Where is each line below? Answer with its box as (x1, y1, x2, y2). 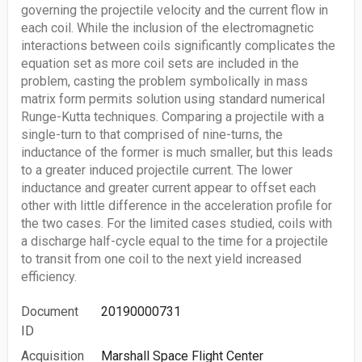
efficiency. (21, 269, 77, 284)
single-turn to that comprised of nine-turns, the (21, 127, 283, 142)
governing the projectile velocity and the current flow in (21, 2, 328, 18)
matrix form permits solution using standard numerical (21, 91, 325, 107)
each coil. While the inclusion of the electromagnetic (21, 20, 314, 36)
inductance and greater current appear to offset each (21, 180, 316, 196)
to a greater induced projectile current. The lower (21, 162, 293, 178)
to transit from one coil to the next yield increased (21, 251, 301, 267)
